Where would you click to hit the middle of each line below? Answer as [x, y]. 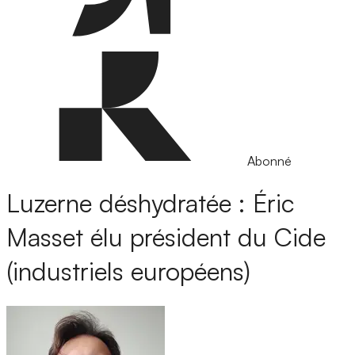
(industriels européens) [128, 271]
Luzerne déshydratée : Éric [150, 203]
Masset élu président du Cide [166, 237]
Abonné [269, 161]
